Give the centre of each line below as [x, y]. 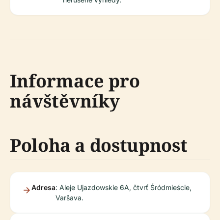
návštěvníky [65, 101]
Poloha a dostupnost [99, 145]
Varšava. [69, 198]
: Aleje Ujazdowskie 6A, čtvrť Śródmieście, [124, 187]
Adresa [43, 187]
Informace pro [75, 81]
